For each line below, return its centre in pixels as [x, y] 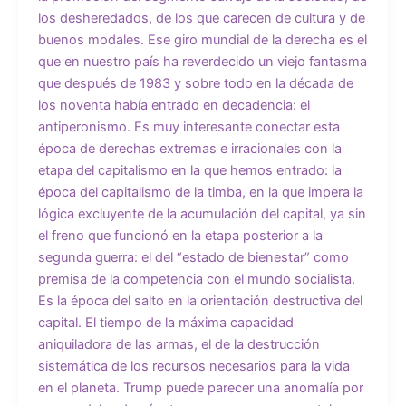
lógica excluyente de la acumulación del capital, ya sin [202, 214]
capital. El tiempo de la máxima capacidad [165, 323]
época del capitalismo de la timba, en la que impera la [200, 193]
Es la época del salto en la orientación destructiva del [200, 301]
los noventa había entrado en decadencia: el [174, 106]
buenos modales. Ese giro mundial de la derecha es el [202, 40]
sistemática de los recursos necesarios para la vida [193, 367]
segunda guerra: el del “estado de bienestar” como [193, 258]
